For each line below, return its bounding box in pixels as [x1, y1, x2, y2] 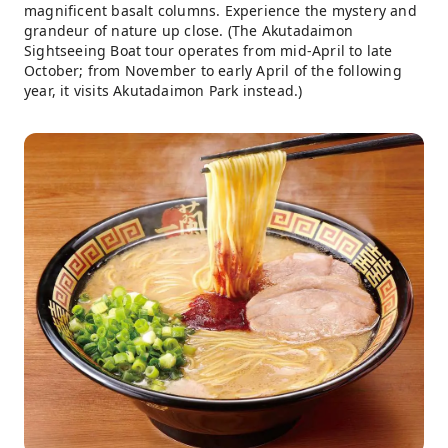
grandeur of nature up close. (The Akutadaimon [24, 21, 354, 41]
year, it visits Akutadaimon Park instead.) [24, 81, 303, 101]
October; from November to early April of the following [24, 61, 402, 81]
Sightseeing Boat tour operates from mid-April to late [24, 41, 393, 61]
